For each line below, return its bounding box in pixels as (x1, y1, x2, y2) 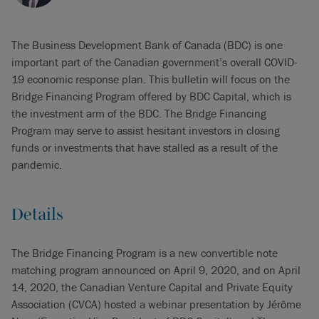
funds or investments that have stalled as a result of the (11, 140, 278, 155)
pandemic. (11, 157, 62, 172)
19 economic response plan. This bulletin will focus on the (11, 72, 290, 86)
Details (11, 204, 63, 224)
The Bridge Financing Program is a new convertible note (11, 246, 278, 260)
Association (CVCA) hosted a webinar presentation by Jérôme (11, 297, 301, 311)
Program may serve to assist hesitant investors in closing (11, 123, 280, 137)
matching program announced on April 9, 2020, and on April (11, 263, 300, 277)
